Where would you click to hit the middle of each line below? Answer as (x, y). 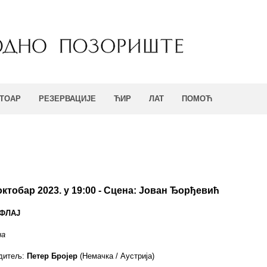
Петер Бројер (52, 256)
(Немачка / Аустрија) (116, 256)
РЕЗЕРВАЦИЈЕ (67, 99)
